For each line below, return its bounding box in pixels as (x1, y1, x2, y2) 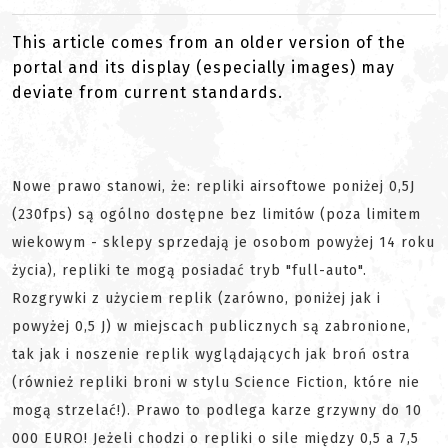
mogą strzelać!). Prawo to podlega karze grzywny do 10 (12, 402, 422, 419)
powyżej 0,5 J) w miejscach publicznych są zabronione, (12, 318, 411, 335)
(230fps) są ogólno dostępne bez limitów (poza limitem (12, 206, 421, 223)
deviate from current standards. (12, 83, 283, 102)
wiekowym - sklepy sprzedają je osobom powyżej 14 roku (12, 234, 435, 251)
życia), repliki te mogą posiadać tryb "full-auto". (12, 262, 367, 279)
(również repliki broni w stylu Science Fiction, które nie (12, 374, 420, 391)
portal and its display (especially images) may (12, 58, 395, 77)
